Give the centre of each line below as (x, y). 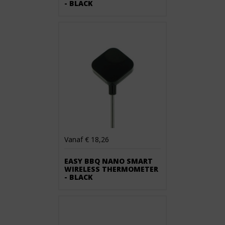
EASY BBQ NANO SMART (108, 161)
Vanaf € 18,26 (87, 139)
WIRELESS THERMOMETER (111, 169)
